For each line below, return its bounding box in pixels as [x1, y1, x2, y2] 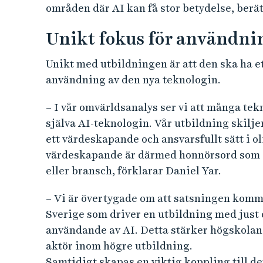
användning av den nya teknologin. [45, 73, 221, 86]
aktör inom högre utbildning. [45, 240, 193, 252]
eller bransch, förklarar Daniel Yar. [45, 164, 221, 177]
